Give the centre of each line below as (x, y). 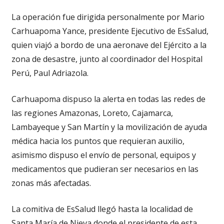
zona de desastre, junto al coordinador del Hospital (107, 59)
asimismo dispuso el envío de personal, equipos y (103, 155)
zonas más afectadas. (51, 183)
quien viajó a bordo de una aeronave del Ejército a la (109, 45)
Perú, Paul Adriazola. (50, 73)
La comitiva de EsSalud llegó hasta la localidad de (102, 209)
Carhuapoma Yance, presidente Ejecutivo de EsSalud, (110, 31)
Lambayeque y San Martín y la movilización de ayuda (109, 127)
